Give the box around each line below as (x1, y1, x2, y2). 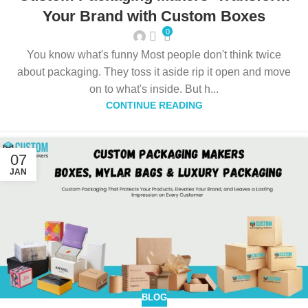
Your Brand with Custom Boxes (43, 7, 265, 25)
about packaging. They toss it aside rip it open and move (17, 65, 291, 78)
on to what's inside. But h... (89, 82, 219, 95)
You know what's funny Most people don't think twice (27, 48, 281, 60)
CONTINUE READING (105, 99, 203, 111)
